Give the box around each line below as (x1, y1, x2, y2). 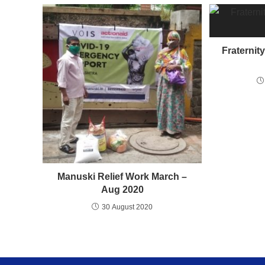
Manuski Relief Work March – (57, 172, 188, 182)
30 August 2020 (102, 203, 153, 212)
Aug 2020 (101, 185, 144, 195)
